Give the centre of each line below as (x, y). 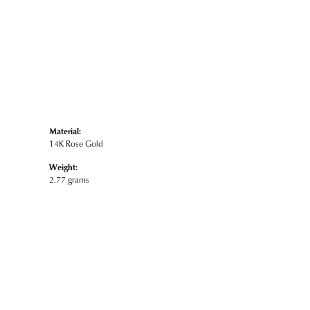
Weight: (63, 167)
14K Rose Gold (76, 144)
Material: (65, 131)
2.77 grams (69, 180)
